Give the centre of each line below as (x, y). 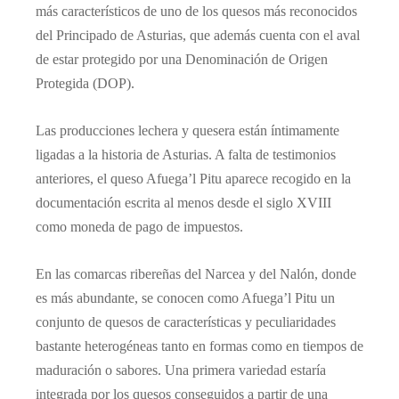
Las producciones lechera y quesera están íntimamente (187, 131)
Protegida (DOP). (85, 84)
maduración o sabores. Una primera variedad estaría (181, 370)
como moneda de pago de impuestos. (139, 227)
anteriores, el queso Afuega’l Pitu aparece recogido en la (193, 179)
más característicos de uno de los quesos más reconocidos (196, 12)
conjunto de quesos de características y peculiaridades (186, 322)
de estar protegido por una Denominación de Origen (182, 60)
